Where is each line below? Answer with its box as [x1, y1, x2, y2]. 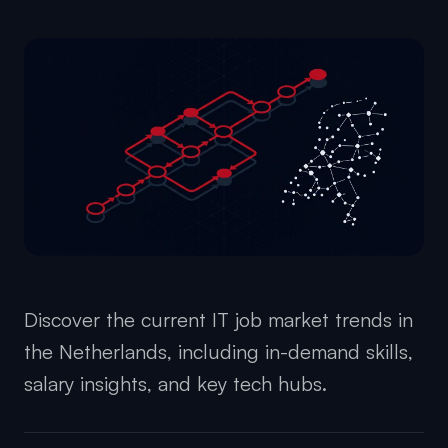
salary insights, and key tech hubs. [24, 371, 327, 397]
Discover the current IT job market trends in [24, 307, 413, 333]
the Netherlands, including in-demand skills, [24, 339, 413, 365]
